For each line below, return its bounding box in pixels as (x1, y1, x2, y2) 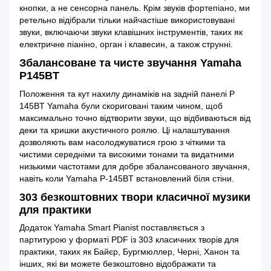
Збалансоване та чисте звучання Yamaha (19, 57, 241, 70)
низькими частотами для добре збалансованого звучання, (19, 161, 250, 171)
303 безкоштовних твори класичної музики (19, 191, 250, 204)
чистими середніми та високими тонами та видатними (19, 149, 234, 159)
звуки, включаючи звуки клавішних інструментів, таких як (19, 27, 243, 38)
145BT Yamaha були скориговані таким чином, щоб (19, 100, 223, 111)
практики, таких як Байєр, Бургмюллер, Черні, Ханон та (19, 247, 240, 257)
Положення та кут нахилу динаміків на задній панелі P (19, 88, 235, 99)
